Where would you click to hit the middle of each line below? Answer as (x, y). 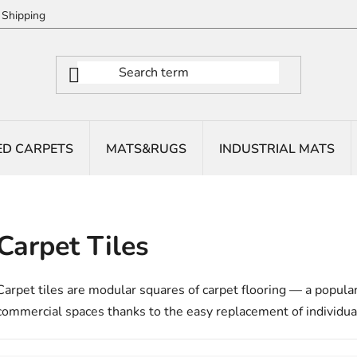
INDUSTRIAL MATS (277, 149)
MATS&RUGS (146, 149)
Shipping (24, 15)
